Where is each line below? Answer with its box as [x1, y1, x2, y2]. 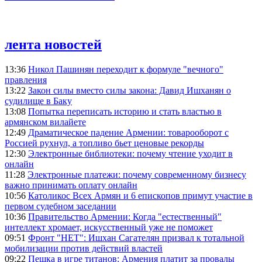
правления [5, 74, 47, 85]
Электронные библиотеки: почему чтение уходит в [28, 148, 233, 158]
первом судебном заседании [5, 201, 116, 211]
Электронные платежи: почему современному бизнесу [27, 169, 246, 180]
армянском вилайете [5, 116, 86, 127]
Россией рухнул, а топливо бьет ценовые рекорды [5, 137, 204, 148]
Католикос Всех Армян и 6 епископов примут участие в [28, 190, 253, 201]
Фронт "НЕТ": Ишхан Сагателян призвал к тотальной [28, 232, 244, 243]
